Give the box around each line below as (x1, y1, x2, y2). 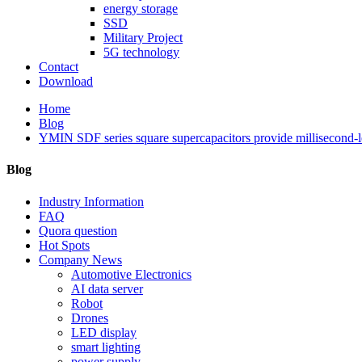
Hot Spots (39, 238, 90, 252)
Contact (39, 60, 78, 74)
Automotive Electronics (71, 267, 192, 281)
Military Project (103, 31, 183, 44)
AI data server (71, 281, 143, 296)
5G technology (103, 45, 179, 59)
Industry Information (39, 194, 144, 208)
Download (39, 74, 93, 88)
